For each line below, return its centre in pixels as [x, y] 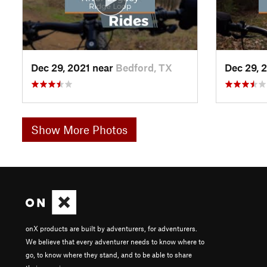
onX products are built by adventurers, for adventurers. [111, 228]
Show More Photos [79, 129]
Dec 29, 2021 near [73, 67]
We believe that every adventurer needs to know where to [115, 241]
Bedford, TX [144, 67]
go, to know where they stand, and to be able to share [109, 254]
